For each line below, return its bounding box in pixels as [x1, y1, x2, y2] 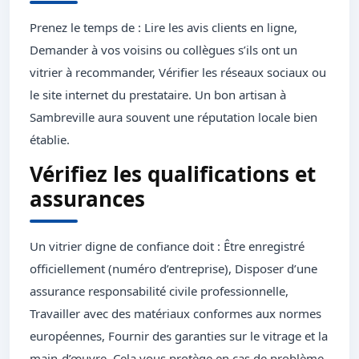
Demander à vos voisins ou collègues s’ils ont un [30, 42, 297, 58]
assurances [30, 184, 145, 214]
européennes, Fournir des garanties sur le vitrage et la [30, 328, 328, 345]
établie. [30, 131, 70, 148]
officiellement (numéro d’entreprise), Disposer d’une [30, 260, 317, 277]
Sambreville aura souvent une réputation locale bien [30, 109, 317, 126]
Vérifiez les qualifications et [30, 159, 316, 189]
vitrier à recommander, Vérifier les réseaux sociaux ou [30, 64, 326, 81]
